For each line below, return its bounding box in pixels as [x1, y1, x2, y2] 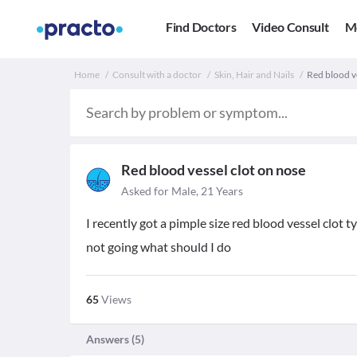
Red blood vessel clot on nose [121, 161, 306, 178]
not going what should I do [86, 239, 231, 254]
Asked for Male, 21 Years [121, 184, 243, 198]
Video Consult [252, 19, 329, 35]
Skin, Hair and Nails [214, 69, 294, 80]
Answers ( [86, 332, 135, 346]
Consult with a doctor [112, 69, 202, 80]
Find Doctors [166, 19, 237, 35]
